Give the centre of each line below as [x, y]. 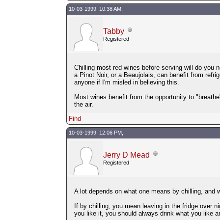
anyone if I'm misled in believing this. [126, 82]
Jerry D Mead [126, 155]
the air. [83, 104]
